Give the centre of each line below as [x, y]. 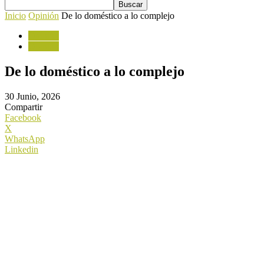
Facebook [23, 117]
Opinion [44, 46]
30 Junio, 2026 [32, 96]
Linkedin [22, 149]
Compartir [24, 107]
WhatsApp [25, 138]
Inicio [15, 16]
